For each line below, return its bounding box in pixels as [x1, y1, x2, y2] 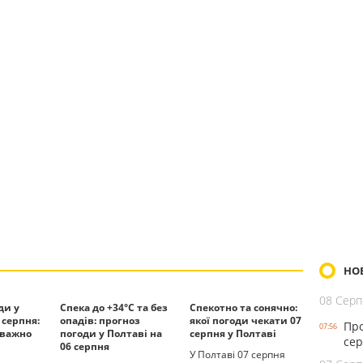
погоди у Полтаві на [60, 327, 162, 340]
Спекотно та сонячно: [190, 301, 297, 314]
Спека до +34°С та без [60, 301, 168, 314]
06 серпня [60, 340, 109, 353]
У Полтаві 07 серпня [190, 348, 285, 361]
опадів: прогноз [60, 314, 140, 327]
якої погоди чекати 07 [190, 314, 301, 327]
